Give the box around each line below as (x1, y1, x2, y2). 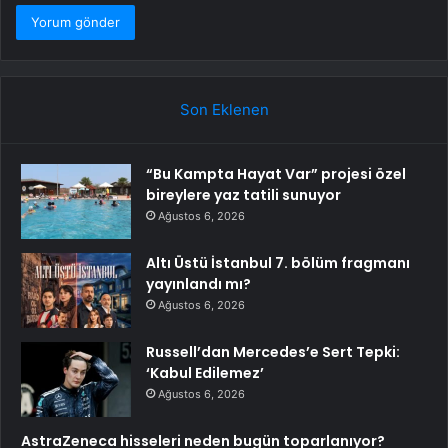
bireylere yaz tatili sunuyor (146, 185, 341, 206)
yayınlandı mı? (146, 274, 251, 295)
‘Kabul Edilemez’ (146, 363, 264, 384)
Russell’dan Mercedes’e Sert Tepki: (146, 342, 400, 363)
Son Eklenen (179, 100, 269, 120)
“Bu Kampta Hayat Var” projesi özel (146, 164, 406, 185)
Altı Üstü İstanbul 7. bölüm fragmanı (146, 253, 410, 274)
